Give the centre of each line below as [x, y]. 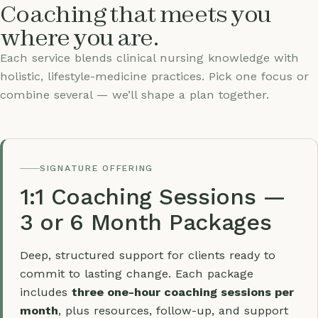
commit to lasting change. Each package [137, 274]
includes [46, 292]
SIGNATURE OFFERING [97, 168]
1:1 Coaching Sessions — [153, 197]
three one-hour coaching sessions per [183, 292]
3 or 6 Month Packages [146, 222]
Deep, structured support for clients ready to [148, 255]
